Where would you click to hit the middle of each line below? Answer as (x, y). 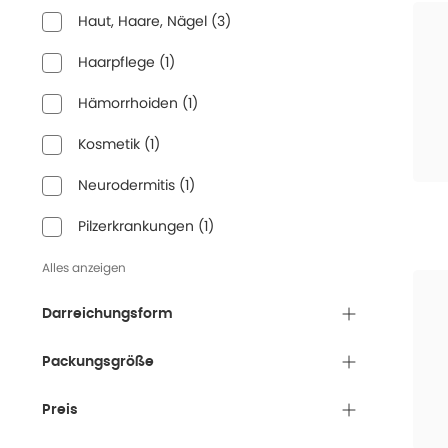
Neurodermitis (126, 185)
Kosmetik (109, 144)
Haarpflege (116, 62)
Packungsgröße (98, 362)
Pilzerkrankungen (136, 226)
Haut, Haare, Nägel (142, 21)
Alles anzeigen (84, 267)
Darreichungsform (107, 314)
